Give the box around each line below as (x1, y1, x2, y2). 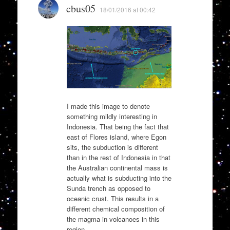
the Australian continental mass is (66, 162, 168, 172)
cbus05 (66, 2, 95, 16)
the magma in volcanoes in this (66, 214, 160, 224)
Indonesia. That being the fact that (66, 121, 169, 131)
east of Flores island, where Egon (66, 131, 166, 142)
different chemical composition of (66, 203, 165, 214)
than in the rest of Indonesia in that (66, 152, 170, 162)
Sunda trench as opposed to (66, 183, 150, 193)
